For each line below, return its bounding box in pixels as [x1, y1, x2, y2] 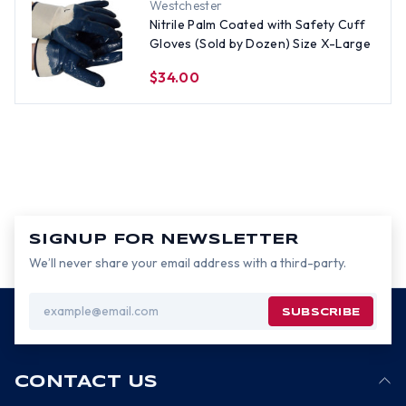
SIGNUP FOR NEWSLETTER [29, 233, 299, 246]
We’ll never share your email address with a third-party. [29, 255, 346, 271]
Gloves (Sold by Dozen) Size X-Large [150, 35, 371, 52]
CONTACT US [14, 374, 159, 391]
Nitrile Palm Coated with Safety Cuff [150, 16, 366, 33]
